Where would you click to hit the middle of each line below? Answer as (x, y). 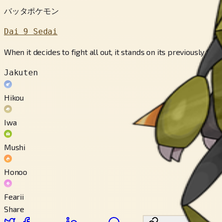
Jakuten (21, 72)
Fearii (14, 196)
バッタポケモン (31, 10)
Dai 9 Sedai (31, 31)
